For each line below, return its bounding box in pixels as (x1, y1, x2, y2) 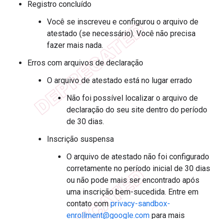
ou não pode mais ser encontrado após (66, 175, 199, 185)
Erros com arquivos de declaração (27, 58, 143, 67)
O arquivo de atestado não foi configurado (66, 152, 209, 161)
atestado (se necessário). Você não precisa (47, 28, 196, 38)
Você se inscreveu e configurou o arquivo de (47, 17, 198, 26)
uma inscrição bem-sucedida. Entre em (66, 187, 198, 197)
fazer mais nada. (47, 40, 103, 50)
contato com (66, 198, 110, 208)
